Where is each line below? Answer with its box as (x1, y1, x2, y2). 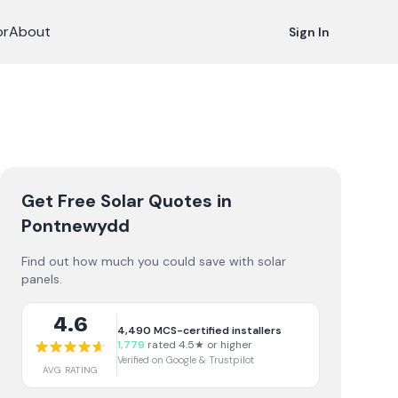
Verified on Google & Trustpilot (117, 354, 254, 366)
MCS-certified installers (151, 323, 282, 338)
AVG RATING (42, 364, 99, 376)
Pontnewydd (21, 214, 130, 237)
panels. (21, 271, 62, 287)
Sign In (289, 24, 330, 40)
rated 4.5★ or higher (145, 338, 252, 352)
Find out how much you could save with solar (21, 253, 286, 269)
